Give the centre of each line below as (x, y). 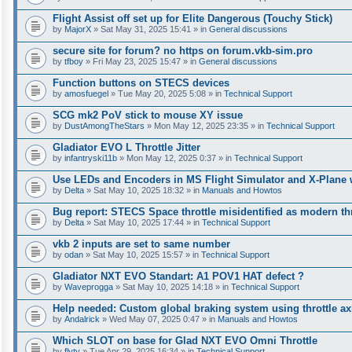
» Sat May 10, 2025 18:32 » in (143, 190)
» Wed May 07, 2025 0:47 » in (159, 319)
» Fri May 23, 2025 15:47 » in (141, 61)
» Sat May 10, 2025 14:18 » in (172, 287)
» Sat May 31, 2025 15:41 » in (150, 29)
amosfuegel (86, 93)
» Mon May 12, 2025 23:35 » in (205, 126)
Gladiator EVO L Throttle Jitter (126, 147)
